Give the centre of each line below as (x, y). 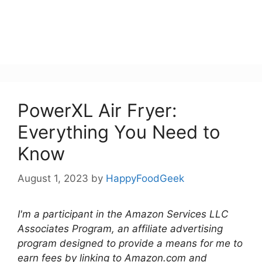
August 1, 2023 (53, 178)
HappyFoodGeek (145, 178)
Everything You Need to (119, 132)
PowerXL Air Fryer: (97, 110)
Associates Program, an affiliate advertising (120, 228)
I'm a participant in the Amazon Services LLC (123, 214)
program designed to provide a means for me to (130, 243)
